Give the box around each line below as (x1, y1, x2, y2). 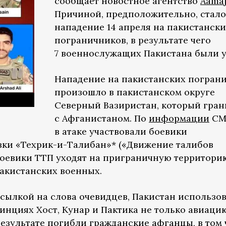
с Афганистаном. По (54, 112, 149, 124)
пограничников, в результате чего (54, 34, 211, 46)
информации (149, 112, 209, 124)
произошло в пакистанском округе (54, 86, 215, 98)
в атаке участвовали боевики (54, 126, 187, 137)
